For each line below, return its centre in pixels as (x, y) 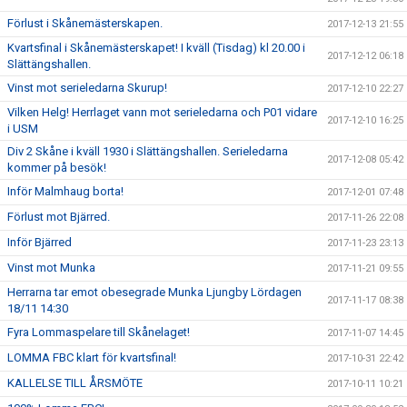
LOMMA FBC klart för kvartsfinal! (92, 357)
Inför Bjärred (40, 242)
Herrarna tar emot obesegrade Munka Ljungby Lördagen (154, 292)
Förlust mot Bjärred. (59, 216)
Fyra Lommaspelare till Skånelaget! (99, 332)
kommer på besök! (57, 167)
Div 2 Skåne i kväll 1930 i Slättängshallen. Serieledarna (148, 151)
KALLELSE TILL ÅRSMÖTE (75, 382)
